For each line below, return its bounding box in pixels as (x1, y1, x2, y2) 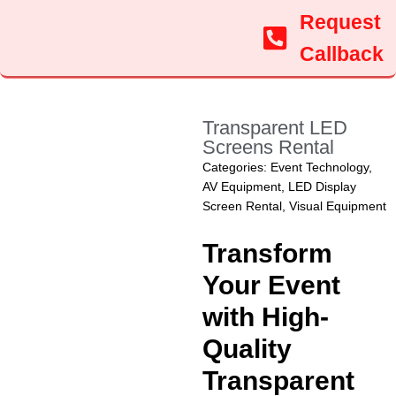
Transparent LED (202, 117, 347, 139)
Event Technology (270, 160, 369, 174)
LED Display (287, 179, 356, 194)
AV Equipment (202, 179, 281, 194)
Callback (299, 42, 384, 65)
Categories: (202, 160, 270, 174)
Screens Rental (202, 136, 334, 158)
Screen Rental (202, 199, 282, 213)
